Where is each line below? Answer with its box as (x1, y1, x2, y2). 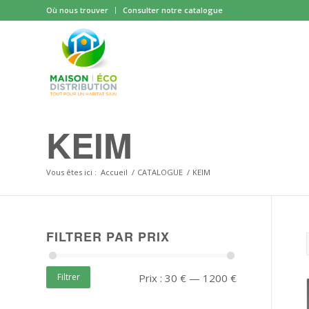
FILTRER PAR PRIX (46, 228, 170, 246)
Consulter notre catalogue (123, 5, 223, 15)
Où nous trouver (46, 5, 108, 15)
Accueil (101, 167, 128, 178)
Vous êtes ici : (46, 167, 97, 178)
